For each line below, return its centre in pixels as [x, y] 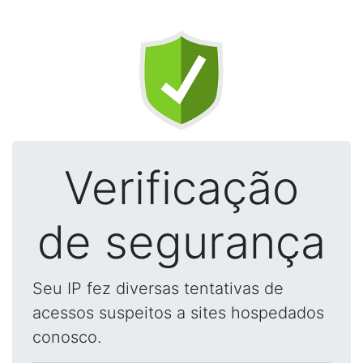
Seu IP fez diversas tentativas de [158, 288]
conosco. [67, 337]
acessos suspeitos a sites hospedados [178, 313]
